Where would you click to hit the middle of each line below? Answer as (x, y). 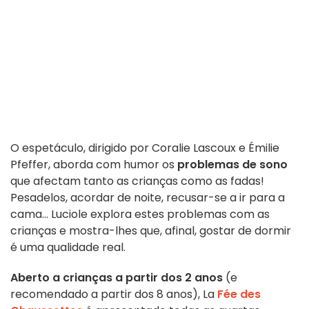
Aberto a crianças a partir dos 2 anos (117, 278)
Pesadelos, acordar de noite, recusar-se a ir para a (148, 198)
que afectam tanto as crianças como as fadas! (137, 181)
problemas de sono (232, 165)
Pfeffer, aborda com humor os (94, 165)
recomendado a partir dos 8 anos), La (112, 295)
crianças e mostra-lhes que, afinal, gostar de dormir (151, 231)
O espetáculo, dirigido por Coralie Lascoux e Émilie (145, 148)
